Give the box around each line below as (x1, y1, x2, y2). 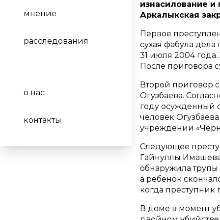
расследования (24, 36, 88, 46)
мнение (24, 9, 56, 18)
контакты (24, 115, 61, 125)
